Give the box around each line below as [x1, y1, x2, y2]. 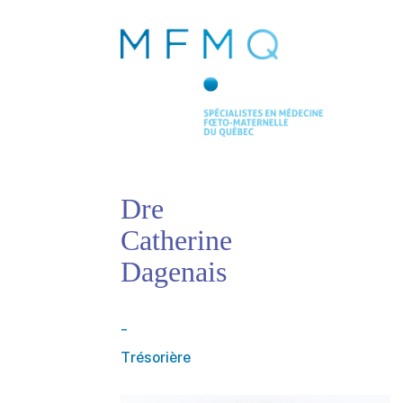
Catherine [121, 223, 233, 256]
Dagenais [121, 255, 228, 288]
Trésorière [121, 349, 192, 367]
